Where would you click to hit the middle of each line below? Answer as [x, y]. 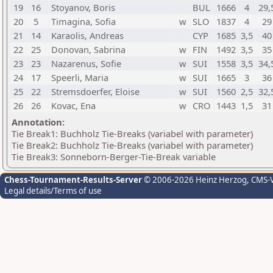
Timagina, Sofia [83, 21]
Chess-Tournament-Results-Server [73, 180]
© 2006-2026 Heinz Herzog [194, 180]
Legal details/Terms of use [53, 191]
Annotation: [38, 122]
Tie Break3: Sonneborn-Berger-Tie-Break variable [114, 157]
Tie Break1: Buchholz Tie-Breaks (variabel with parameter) [132, 133]
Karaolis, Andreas [87, 35]
